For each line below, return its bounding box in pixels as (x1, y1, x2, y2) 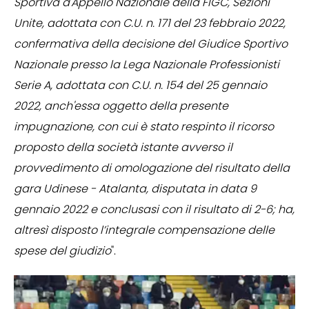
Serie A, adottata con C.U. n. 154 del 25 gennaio (14, 77, 267, 94)
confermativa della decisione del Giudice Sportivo (14, 36, 288, 52)
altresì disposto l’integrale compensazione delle (14, 222, 275, 239)
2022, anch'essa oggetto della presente (14, 98, 228, 114)
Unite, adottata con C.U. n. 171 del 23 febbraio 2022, (14, 15, 286, 32)
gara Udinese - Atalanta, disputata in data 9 (14, 181, 257, 197)
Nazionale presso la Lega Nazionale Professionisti (14, 57, 279, 73)
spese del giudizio (14, 243, 111, 259)
